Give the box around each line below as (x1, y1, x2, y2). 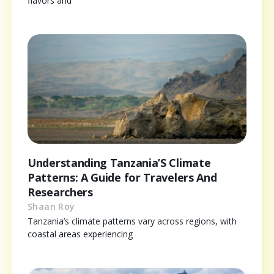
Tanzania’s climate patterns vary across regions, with (28, 215, 237, 228)
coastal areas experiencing (28, 228, 133, 240)
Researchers (28, 185, 93, 200)
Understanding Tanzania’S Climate (28, 155, 211, 171)
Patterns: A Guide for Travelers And (28, 170, 217, 185)
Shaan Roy (28, 201, 75, 213)
